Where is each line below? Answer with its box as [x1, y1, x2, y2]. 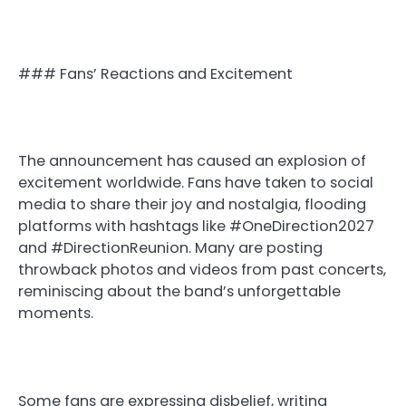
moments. [18, 303, 93, 324]
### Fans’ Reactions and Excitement [18, 63, 293, 85]
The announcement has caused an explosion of [18, 150, 366, 172]
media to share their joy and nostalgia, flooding [18, 194, 366, 216]
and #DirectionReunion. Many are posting [18, 237, 323, 259]
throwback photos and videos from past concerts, [18, 259, 386, 281]
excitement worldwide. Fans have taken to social [18, 172, 373, 194]
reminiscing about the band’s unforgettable [18, 281, 341, 303]
